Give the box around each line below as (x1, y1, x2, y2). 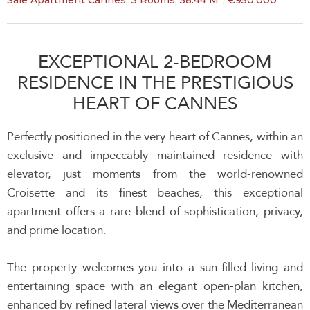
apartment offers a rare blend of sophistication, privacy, (7, 201, 303, 222)
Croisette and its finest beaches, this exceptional (7, 182, 303, 203)
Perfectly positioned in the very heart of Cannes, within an (7, 126, 303, 147)
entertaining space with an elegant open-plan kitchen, (7, 275, 303, 297)
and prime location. (7, 219, 107, 241)
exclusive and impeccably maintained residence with (7, 145, 303, 166)
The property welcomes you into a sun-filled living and (7, 257, 303, 278)
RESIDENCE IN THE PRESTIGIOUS (17, 66, 293, 99)
